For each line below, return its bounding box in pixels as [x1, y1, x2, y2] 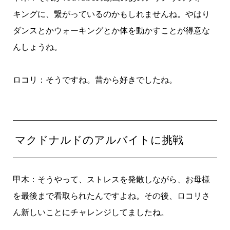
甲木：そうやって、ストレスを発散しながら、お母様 [12, 173, 210, 185]
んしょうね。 [12, 41, 62, 53]
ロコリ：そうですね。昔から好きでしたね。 [12, 74, 177, 86]
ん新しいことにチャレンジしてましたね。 [12, 206, 169, 218]
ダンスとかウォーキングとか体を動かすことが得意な [12, 25, 210, 36]
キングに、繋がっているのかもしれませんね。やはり [12, 8, 210, 20]
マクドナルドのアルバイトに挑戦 [15, 132, 184, 147]
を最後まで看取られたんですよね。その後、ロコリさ [12, 189, 210, 201]
